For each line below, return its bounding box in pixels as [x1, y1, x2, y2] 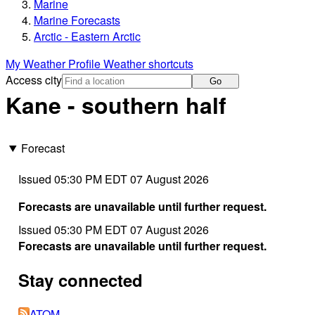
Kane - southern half [6, 89, 226, 122]
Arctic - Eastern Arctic [34, 28, 141, 45]
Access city [6, 72, 62, 89]
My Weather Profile [6, 56, 103, 72]
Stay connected [18, 267, 143, 292]
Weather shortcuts [103, 56, 193, 72]
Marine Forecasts [34, 12, 120, 29]
